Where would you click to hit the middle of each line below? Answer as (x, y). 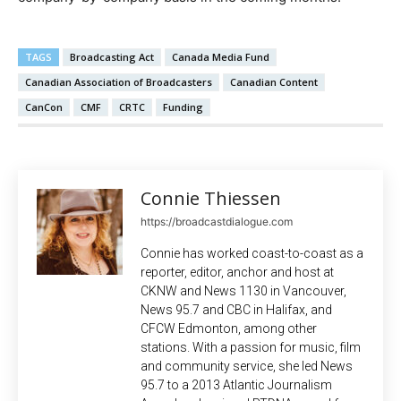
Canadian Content (274, 82)
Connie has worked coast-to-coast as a (252, 254)
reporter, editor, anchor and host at (237, 273)
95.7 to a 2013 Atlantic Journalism (236, 385)
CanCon (44, 107)
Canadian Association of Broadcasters (119, 82)
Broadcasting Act (112, 57)
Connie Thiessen (211, 199)
